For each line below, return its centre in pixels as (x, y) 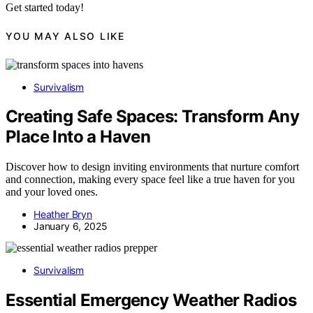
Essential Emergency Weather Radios (151, 300)
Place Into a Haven (78, 137)
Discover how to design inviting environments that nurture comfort (152, 167)
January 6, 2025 (71, 226)
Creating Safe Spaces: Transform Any (152, 117)
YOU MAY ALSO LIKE (65, 36)
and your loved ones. (52, 192)
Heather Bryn (63, 214)
